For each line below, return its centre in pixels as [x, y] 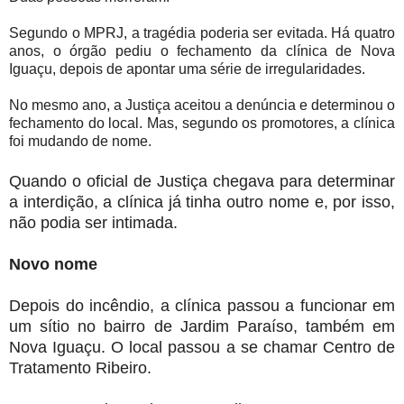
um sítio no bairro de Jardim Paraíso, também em [202, 327]
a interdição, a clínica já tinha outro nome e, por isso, [202, 202]
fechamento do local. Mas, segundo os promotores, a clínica [202, 124]
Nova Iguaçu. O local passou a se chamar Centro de [202, 348]
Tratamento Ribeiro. [80, 368]
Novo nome [53, 265]
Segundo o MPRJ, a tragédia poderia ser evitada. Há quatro [202, 33]
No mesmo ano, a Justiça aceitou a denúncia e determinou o [202, 106]
